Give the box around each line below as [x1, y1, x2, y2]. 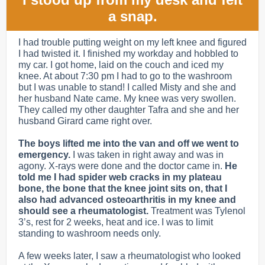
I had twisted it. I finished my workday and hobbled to [18, 49, 238, 59]
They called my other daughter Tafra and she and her [18, 105, 239, 115]
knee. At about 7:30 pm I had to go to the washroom [18, 71, 232, 81]
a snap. [108, 8, 157, 24]
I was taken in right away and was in [73, 150, 224, 160]
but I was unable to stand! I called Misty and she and [18, 82, 236, 92]
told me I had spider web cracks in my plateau [18, 172, 222, 182]
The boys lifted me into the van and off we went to [18, 138, 239, 148]
